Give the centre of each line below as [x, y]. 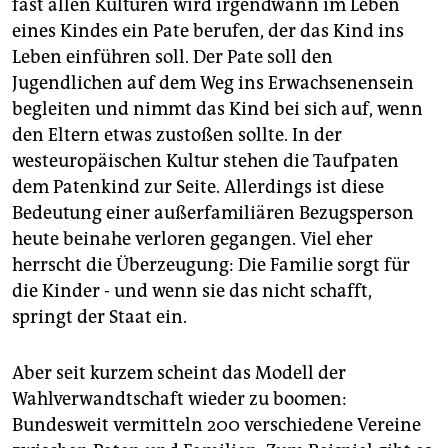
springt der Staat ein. [99, 317]
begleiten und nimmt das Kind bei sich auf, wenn [217, 109]
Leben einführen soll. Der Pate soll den [172, 57]
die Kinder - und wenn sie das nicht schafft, [192, 291]
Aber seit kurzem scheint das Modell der [179, 373]
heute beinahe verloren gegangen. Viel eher [192, 239]
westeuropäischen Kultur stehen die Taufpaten [205, 161]
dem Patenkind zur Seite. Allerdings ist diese [198, 187]
